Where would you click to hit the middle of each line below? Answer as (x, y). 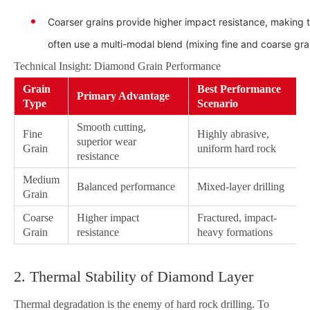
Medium (41, 180)
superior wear (107, 142)
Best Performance (239, 89)
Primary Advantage (123, 96)
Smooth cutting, (111, 127)
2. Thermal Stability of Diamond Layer (134, 276)
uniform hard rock (237, 148)
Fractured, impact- (237, 218)
